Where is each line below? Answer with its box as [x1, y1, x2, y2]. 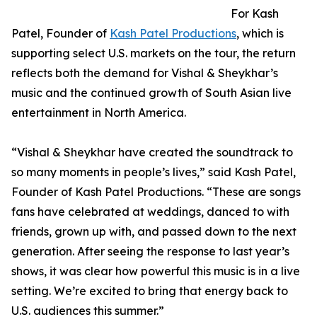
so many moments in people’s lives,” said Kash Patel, [11, 164, 296, 179]
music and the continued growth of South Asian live [11, 85, 292, 100]
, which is [236, 25, 284, 40]
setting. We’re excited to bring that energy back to [11, 283, 288, 298]
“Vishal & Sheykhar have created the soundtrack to [11, 144, 293, 159]
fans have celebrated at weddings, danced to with [11, 204, 289, 219]
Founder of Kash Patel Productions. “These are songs [11, 184, 301, 199]
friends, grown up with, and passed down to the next [11, 224, 296, 238]
